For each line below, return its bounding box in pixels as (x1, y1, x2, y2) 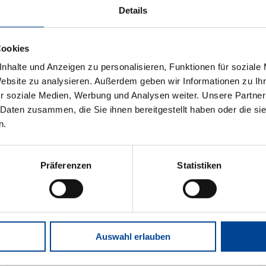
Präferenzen (40, 160, 92, 170)
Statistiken (177, 160, 222, 170)
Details (118, 5, 148, 15)
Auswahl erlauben (96, 231, 170, 242)
